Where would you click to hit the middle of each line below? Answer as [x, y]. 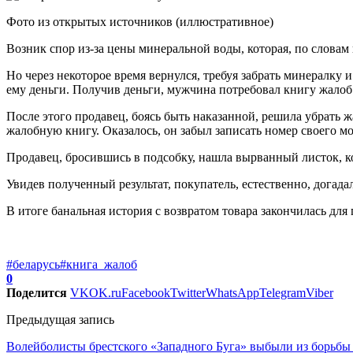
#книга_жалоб [98, 264]
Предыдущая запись [60, 319]
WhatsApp [232, 292]
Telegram [282, 292]
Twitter [188, 292]
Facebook [146, 292]
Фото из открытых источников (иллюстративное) [140, 21]
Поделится [37, 292]
